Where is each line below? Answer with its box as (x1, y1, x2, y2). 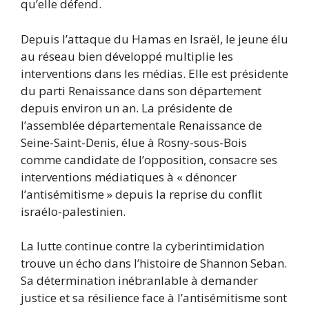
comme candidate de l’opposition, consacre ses (21, 151, 277, 168)
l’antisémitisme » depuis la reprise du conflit (21, 186, 262, 202)
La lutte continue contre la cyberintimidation (21, 238, 264, 255)
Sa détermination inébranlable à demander (21, 272, 258, 289)
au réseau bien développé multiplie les (21, 48, 233, 64)
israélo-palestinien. (21, 203, 126, 219)
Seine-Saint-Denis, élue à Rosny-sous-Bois (21, 134, 247, 150)
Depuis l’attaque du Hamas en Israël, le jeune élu (21, 30, 288, 47)
